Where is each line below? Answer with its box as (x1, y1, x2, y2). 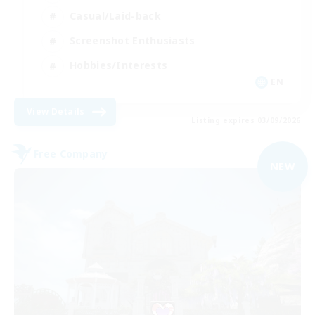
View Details (27, 105, 85, 117)
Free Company (34, 147, 108, 161)
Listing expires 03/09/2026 (191, 115, 301, 125)
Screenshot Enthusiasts (70, 34, 195, 48)
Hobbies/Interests (70, 58, 168, 72)
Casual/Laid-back (70, 9, 161, 23)
